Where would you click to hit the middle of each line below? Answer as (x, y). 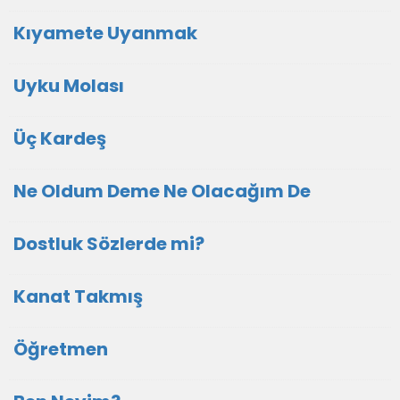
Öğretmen (61, 350)
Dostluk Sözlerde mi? (109, 244)
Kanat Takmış (78, 297)
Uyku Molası (69, 86)
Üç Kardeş (60, 139)
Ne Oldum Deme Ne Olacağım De (162, 192)
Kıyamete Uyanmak (105, 33)
